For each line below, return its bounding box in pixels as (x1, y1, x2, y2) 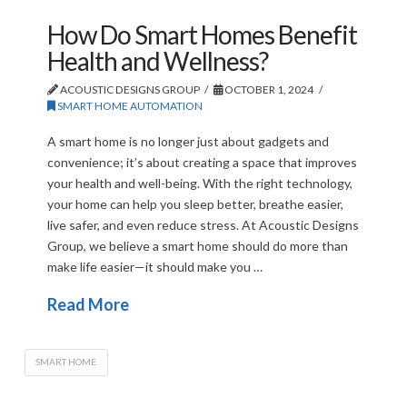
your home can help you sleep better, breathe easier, (46, 195, 343, 212)
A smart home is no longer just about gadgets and (46, 133, 329, 149)
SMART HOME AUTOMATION (55, 99, 203, 114)
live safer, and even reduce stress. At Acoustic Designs (46, 216, 359, 233)
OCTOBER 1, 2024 (223, 83, 314, 97)
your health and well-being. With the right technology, (46, 174, 352, 191)
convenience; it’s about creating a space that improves (46, 154, 357, 170)
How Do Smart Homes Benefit (46, 19, 358, 51)
